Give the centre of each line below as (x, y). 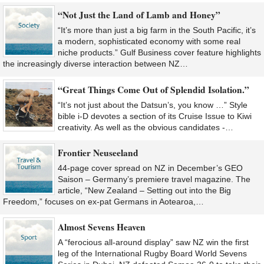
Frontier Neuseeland (98, 152)
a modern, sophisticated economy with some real (149, 42)
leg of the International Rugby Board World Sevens (152, 254)
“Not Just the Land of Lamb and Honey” (139, 15)
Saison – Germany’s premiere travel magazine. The (154, 179)
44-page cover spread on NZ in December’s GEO (150, 168)
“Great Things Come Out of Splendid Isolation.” (154, 89)
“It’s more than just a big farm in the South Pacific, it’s (157, 30)
